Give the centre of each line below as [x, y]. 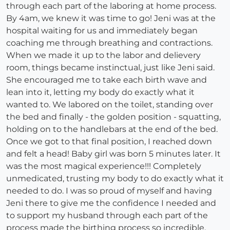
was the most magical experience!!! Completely [104, 166]
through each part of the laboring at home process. [111, 6]
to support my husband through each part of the [107, 216]
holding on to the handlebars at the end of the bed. [112, 129]
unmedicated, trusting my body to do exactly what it [115, 179]
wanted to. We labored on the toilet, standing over [110, 105]
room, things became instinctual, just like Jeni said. [110, 68]
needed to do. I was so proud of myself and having [109, 191]
